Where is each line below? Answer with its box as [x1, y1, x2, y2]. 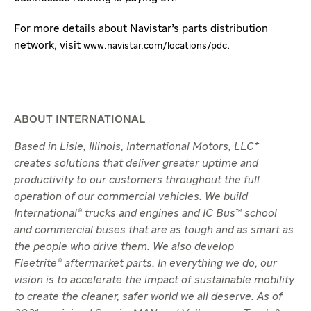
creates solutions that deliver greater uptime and [14, 158, 258, 170]
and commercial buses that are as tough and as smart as [14, 225, 294, 237]
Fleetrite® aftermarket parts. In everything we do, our [14, 258, 277, 270]
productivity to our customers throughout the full [14, 175, 260, 187]
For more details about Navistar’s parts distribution [14, 24, 268, 35]
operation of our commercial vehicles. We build [14, 192, 248, 203]
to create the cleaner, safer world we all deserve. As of [14, 292, 283, 303]
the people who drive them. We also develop [14, 242, 234, 253]
